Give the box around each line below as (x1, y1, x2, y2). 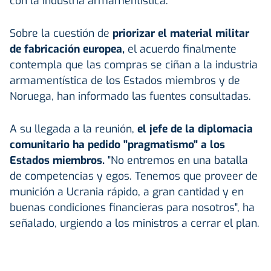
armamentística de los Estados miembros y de (10, 73, 240, 88)
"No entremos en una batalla (105, 152, 248, 168)
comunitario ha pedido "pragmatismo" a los (10, 137, 225, 152)
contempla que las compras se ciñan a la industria (10, 57, 258, 72)
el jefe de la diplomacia (134, 121, 253, 136)
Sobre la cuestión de (10, 25, 113, 41)
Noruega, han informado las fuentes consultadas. (10, 88, 251, 103)
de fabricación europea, (10, 41, 125, 56)
